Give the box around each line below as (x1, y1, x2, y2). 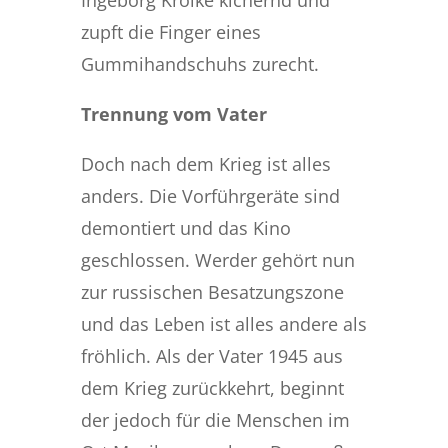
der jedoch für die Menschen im (80, 407, 350, 432)
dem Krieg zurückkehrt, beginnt (80, 375, 344, 400)
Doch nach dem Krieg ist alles (80, 151, 331, 176)
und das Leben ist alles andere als (80, 311, 367, 336)
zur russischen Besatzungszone (80, 279, 344, 304)
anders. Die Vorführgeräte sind (80, 183, 340, 208)
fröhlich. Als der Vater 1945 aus (80, 343, 343, 368)
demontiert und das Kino (80, 215, 291, 240)
